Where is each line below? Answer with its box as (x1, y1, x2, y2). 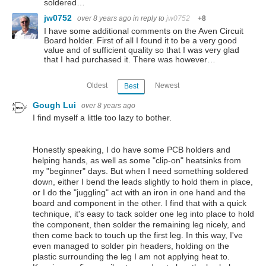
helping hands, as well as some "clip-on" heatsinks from (33, 156, 241, 166)
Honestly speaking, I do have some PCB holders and (33, 145, 230, 155)
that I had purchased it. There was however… (44, 55, 216, 64)
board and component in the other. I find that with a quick (33, 198, 246, 208)
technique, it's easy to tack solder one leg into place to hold (33, 209, 254, 219)
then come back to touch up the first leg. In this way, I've (33, 230, 243, 240)
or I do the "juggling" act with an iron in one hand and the (33, 188, 246, 198)
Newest (154, 81, 179, 90)
